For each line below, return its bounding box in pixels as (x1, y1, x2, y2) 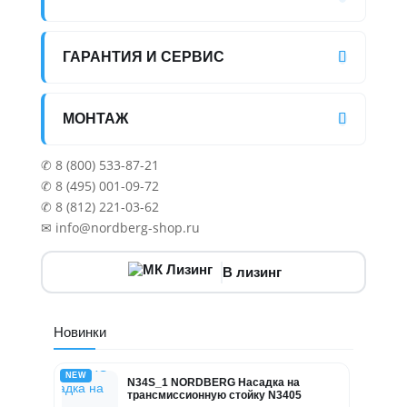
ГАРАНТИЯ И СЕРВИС (62, 49, 224, 65)
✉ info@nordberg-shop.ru (40, 219, 200, 237)
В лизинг (223, 264, 283, 281)
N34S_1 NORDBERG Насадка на (126, 376, 300, 388)
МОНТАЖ (62, 111, 128, 127)
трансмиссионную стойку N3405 (126, 389, 302, 401)
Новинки (53, 324, 106, 341)
